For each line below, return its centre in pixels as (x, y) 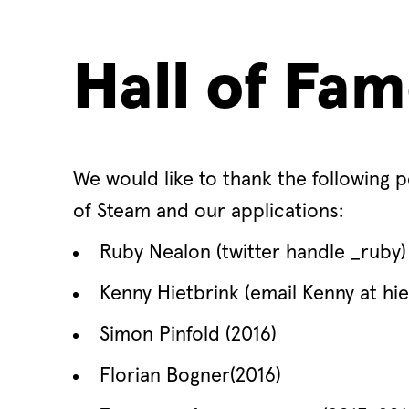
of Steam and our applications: (208, 212)
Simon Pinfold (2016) (188, 335)
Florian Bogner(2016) (190, 376)
